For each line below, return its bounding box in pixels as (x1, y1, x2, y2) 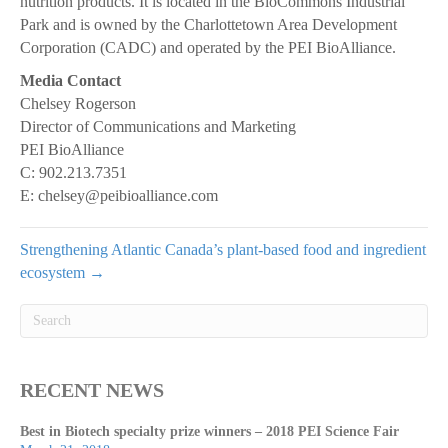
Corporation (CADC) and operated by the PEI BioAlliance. (20, 39, 396, 57)
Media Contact (20, 72, 121, 90)
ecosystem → (20, 264, 105, 282)
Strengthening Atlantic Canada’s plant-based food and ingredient (20, 241, 426, 259)
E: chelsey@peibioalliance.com (20, 187, 218, 205)
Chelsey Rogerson (20, 95, 136, 113)
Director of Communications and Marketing (20, 118, 296, 136)
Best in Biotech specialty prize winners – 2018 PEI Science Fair (20, 424, 399, 440)
